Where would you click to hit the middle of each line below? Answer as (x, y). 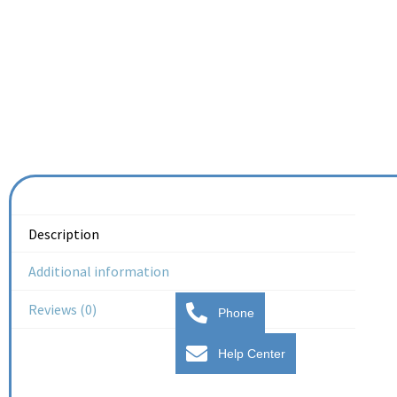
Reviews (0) (63, 309)
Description (64, 234)
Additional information (99, 272)
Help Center (252, 353)
